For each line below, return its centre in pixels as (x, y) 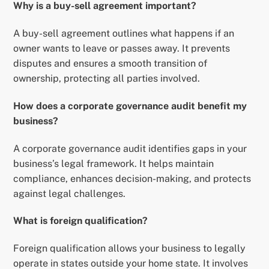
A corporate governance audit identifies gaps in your (130, 148)
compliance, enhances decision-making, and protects (132, 178)
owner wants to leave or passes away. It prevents (122, 48)
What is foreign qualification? (81, 221)
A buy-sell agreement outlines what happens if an (124, 33)
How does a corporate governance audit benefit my (130, 106)
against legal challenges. (70, 193)
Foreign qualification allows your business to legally (130, 249)
